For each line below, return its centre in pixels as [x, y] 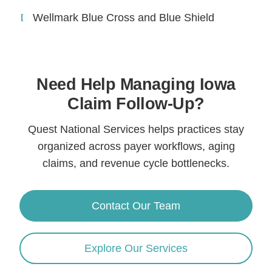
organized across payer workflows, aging [136, 146]
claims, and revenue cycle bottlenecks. [136, 163]
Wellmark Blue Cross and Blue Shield [124, 17]
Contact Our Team [136, 206]
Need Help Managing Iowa [136, 84]
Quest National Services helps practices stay [136, 129]
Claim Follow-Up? [136, 104]
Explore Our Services [136, 248]
